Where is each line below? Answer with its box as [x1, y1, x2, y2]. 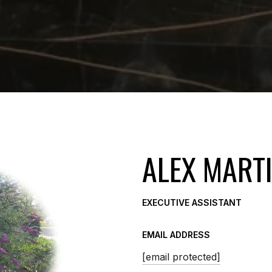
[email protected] [142, 251, 220, 263]
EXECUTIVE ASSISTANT [142, 197, 242, 208]
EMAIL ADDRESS [142, 229, 210, 240]
